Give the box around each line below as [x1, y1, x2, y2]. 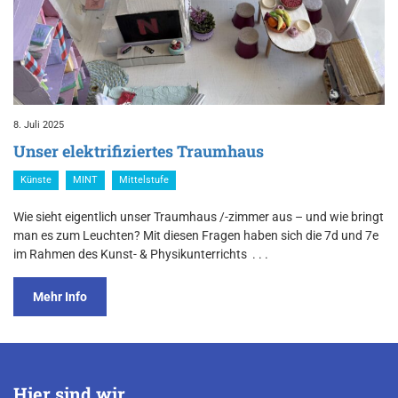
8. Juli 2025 [13, 118, 64, 131]
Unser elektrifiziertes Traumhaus [13, 139, 264, 162]
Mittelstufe [119, 173, 169, 186]
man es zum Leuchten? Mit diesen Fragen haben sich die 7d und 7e [13, 227, 378, 243]
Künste [20, 173, 52, 186]
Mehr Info [33, 289, 87, 304]
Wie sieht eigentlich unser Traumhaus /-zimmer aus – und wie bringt [13, 209, 384, 224]
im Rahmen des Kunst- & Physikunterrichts [13, 246, 247, 261]
